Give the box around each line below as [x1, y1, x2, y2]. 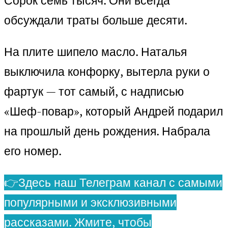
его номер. [4, 143, 62, 159]
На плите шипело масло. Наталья [4, 44, 187, 60]
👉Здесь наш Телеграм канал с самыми [4, 175, 222, 191]
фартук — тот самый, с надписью [4, 83, 184, 100]
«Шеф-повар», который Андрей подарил [4, 103, 223, 120]
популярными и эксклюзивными [4, 194, 177, 211]
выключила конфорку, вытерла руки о [4, 64, 210, 80]
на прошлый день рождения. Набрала [4, 123, 210, 139]
